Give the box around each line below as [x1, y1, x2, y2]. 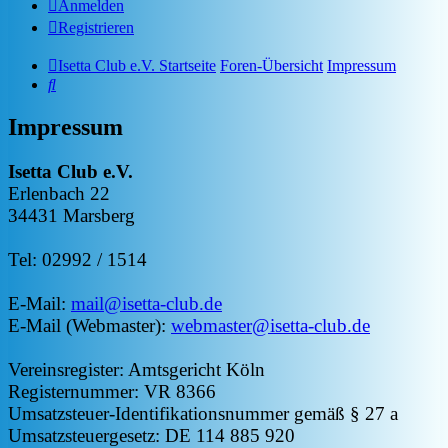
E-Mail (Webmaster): [8, 314, 171, 336]
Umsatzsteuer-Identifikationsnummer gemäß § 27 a [8, 402, 398, 424]
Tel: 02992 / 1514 [8, 248, 147, 270]
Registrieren [58, 19, 134, 37]
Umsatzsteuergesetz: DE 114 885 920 [8, 424, 295, 446]
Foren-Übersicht [220, 57, 323, 75]
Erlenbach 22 [8, 182, 110, 204]
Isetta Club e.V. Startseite [58, 57, 216, 75]
